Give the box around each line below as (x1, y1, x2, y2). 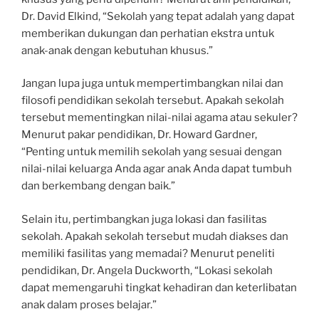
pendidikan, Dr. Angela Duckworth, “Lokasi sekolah (21, 263, 273, 277)
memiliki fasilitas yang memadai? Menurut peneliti (21, 246, 275, 260)
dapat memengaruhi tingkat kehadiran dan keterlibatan (21, 281, 297, 294)
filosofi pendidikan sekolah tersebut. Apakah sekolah (21, 94, 284, 107)
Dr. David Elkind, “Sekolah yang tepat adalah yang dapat (21, 9, 295, 23)
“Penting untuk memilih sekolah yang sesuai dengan (21, 145, 282, 158)
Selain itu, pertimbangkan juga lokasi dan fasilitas (21, 212, 267, 226)
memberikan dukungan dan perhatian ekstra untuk (21, 26, 274, 40)
